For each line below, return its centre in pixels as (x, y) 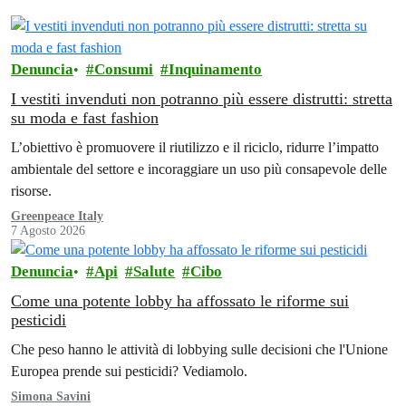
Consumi (124, 69)
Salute (154, 271)
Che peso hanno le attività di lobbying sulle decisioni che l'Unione (199, 349)
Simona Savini (51, 396)
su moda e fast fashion (85, 117)
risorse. (31, 190)
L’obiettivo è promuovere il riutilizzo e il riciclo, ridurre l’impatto (195, 147)
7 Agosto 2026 (48, 230)
